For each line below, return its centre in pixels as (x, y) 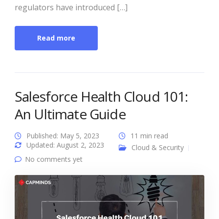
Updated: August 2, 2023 (65, 145)
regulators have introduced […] (71, 8)
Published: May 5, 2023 (63, 136)
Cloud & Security (158, 148)
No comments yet (54, 159)
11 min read (149, 136)
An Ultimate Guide (70, 114)
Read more (56, 38)
